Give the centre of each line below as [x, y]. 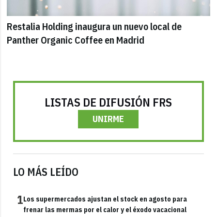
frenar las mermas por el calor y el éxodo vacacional [105, 209]
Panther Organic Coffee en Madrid [76, 40]
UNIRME [108, 119]
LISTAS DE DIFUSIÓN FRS [108, 102]
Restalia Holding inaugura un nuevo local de [94, 27]
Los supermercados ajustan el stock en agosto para [105, 199]
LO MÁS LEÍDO [46, 171]
